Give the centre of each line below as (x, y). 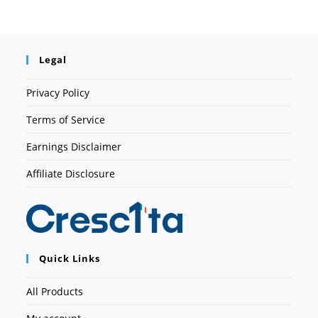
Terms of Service (66, 120)
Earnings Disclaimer (74, 147)
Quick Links (70, 259)
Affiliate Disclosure (71, 174)
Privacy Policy (58, 93)
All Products (55, 292)
